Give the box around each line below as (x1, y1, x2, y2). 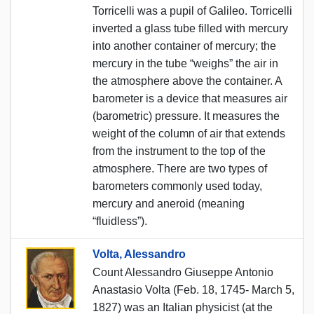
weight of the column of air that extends (93, 127, 285, 139)
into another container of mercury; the (93, 39, 276, 52)
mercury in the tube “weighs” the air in (93, 57, 278, 69)
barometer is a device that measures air (93, 92, 287, 104)
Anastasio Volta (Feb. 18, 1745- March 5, (93, 283, 294, 296)
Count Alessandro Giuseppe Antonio (93, 266, 273, 278)
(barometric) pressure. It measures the (93, 109, 280, 122)
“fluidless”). (93, 214, 147, 227)
